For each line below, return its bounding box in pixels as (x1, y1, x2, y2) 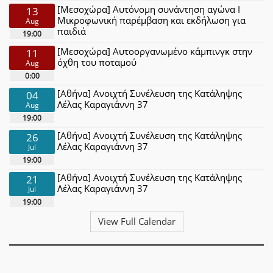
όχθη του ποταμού (57, 55, 137, 68)
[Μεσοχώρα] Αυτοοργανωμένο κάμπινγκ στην (57, 44, 253, 57)
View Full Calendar (97, 214, 175, 227)
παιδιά (57, 24, 87, 37)
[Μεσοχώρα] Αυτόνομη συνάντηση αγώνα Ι (57, 2, 241, 15)
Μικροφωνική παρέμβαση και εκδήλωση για (57, 13, 246, 26)
